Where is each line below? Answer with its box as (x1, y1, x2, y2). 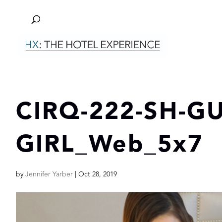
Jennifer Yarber (25, 171, 73, 178)
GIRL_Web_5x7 (16, 134, 203, 158)
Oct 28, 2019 (78, 171, 117, 178)
